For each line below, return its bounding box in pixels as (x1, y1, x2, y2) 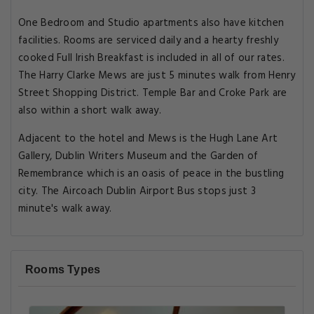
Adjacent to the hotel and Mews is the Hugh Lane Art (18, 130, 278, 147)
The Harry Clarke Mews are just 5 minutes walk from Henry (18, 67, 296, 84)
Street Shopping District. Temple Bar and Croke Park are (18, 85, 287, 102)
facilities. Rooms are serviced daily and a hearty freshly (18, 32, 279, 49)
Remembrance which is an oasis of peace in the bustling (18, 165, 285, 182)
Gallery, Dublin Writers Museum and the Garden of (18, 148, 259, 165)
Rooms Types (25, 264, 101, 275)
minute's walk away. (18, 200, 112, 217)
